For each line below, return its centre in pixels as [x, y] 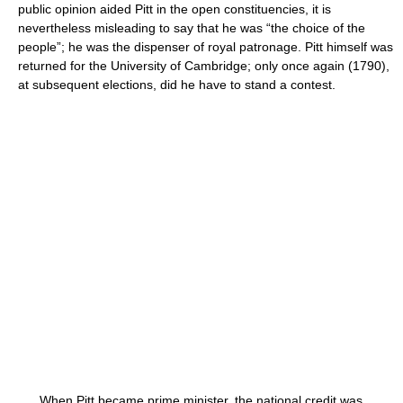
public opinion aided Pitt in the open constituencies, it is [175, 9]
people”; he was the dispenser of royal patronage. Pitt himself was [206, 47]
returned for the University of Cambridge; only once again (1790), [204, 66]
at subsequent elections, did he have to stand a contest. [177, 85]
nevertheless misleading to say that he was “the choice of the [192, 28]
